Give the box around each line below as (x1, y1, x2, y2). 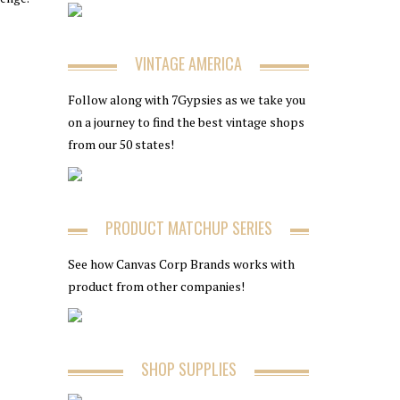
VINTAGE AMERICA (135, 52, 242, 75)
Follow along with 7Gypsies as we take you (68, 91, 305, 108)
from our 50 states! (68, 136, 174, 153)
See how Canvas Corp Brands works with (68, 254, 295, 272)
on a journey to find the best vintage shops (68, 113, 304, 130)
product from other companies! (68, 277, 245, 295)
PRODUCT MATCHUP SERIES (104, 215, 272, 239)
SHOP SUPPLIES (140, 357, 237, 380)
